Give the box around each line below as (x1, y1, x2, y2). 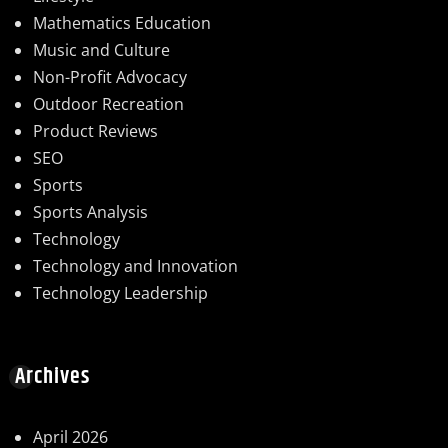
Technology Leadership (33, 281, 208, 304)
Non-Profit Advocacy (33, 65, 187, 88)
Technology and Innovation (33, 254, 238, 277)
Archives (15, 359, 90, 394)
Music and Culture (33, 38, 170, 61)
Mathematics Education (33, 11, 211, 34)
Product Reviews (33, 119, 158, 142)
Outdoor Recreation (33, 92, 184, 115)
